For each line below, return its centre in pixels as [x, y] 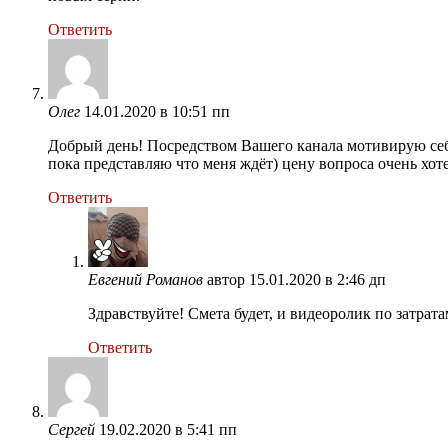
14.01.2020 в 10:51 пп [157, 111]
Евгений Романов [145, 279]
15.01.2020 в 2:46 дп [317, 279]
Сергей [71, 429]
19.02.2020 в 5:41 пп [168, 429]
